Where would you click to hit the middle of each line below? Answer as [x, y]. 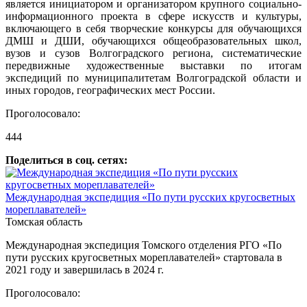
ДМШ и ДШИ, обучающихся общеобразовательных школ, [153, 41]
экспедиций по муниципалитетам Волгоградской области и [153, 78]
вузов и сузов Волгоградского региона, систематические [153, 53]
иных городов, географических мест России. [110, 90]
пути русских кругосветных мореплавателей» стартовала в [144, 257]
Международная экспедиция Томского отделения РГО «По [144, 245]
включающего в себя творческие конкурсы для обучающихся [153, 28]
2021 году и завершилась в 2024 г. [85, 270]
